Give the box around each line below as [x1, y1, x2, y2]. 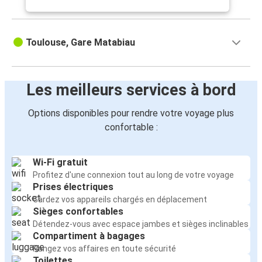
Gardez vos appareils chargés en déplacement [33, 195, 207, 205]
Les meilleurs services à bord [26, 81, 236, 100]
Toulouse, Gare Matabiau [26, 37, 135, 49]
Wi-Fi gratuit [33, 157, 88, 168]
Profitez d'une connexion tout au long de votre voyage [33, 170, 234, 180]
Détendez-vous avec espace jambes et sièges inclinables [33, 219, 249, 229]
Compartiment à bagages [33, 230, 145, 242]
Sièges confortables [33, 206, 123, 218]
